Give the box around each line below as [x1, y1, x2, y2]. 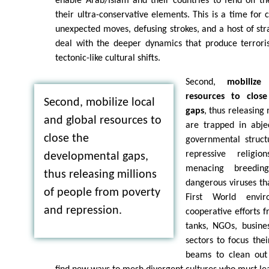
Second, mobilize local [43, 97, 155, 109]
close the [43, 133, 89, 145]
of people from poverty [43, 187, 160, 199]
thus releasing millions [43, 169, 157, 181]
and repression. [43, 205, 122, 217]
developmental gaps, [43, 151, 148, 163]
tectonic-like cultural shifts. [55, 53, 161, 64]
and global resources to [43, 115, 162, 127]
